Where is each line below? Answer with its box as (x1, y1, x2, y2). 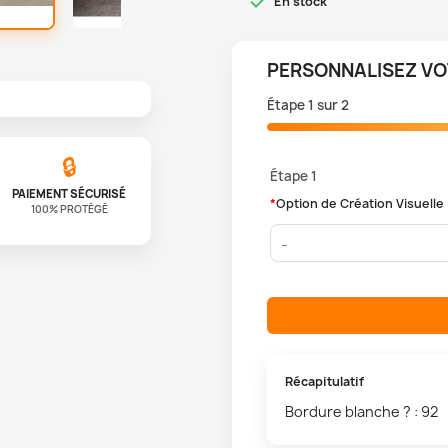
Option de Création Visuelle (276, 194, 445, 212)
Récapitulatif (284, 372, 364, 390)
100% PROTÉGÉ (30, 201, 108, 216)
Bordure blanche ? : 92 (284, 401, 438, 421)
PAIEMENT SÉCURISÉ (12, 185, 127, 201)
